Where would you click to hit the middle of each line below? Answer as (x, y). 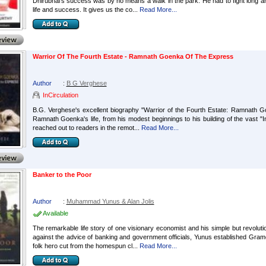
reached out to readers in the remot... (86, 128)
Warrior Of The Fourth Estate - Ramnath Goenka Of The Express (133, 56)
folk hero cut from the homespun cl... (85, 246)
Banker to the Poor (62, 175)
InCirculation (60, 95)
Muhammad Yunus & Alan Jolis (110, 201)
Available (55, 213)
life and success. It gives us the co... (85, 9)
